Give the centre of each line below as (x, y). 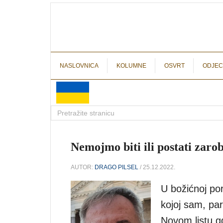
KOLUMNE (131, 66)
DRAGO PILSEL (116, 167)
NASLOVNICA (79, 66)
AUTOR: (83, 167)
